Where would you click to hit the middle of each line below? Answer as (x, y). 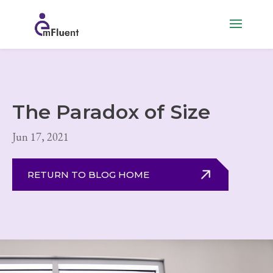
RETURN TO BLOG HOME (88, 175)
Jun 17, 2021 (41, 137)
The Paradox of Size (111, 112)
